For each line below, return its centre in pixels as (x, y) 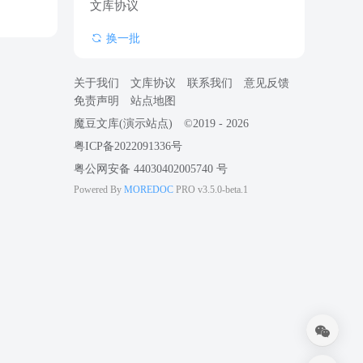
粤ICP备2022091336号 (128, 146)
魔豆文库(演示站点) (123, 124)
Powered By (98, 190)
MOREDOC (148, 190)
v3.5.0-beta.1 (222, 190)
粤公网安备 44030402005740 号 (150, 169)
